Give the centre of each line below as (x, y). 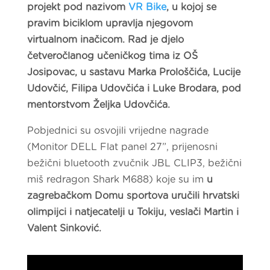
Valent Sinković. (64, 228)
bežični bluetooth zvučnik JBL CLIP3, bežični (134, 163)
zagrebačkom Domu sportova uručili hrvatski (133, 196)
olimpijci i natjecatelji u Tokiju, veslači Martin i (133, 212)
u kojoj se (194, 7)
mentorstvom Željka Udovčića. (98, 105)
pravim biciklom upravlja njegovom (110, 23)
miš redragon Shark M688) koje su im (115, 179)
